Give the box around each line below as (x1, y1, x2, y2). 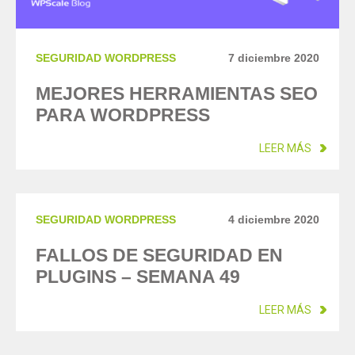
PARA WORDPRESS (36, 105, 210, 125)
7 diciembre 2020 (228, 52, 319, 64)
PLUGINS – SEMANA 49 (36, 266, 240, 287)
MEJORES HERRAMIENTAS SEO (36, 83, 318, 104)
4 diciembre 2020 (228, 213, 319, 226)
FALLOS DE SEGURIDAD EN (36, 245, 283, 265)
